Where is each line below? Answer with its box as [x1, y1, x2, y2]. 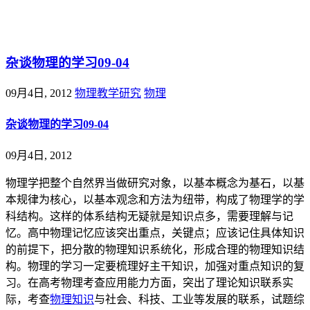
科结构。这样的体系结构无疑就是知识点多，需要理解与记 [6, 210, 293, 223]
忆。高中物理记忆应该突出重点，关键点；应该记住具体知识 [6, 227, 304, 239]
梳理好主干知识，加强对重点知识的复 [116, 260, 304, 273]
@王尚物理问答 [6, 18, 120, 37]
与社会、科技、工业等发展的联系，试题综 [94, 293, 304, 306]
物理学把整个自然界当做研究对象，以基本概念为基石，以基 [6, 177, 304, 190]
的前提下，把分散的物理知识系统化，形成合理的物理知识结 [6, 244, 304, 256]
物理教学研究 [75, 86, 141, 99]
